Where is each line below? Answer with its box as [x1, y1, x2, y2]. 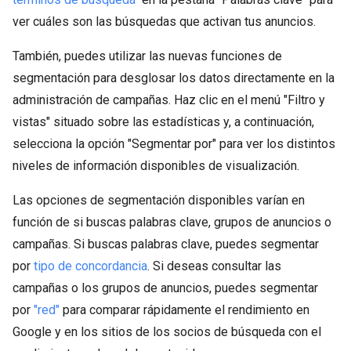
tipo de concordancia [34, 259, 147, 273]
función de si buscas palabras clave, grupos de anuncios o [13, 215, 331, 230]
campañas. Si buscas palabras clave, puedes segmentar [13, 237, 319, 251]
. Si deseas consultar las [147, 259, 281, 273]
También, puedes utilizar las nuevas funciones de [13, 49, 282, 63]
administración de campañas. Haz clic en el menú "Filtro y [13, 92, 325, 107]
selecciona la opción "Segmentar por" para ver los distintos [13, 136, 335, 151]
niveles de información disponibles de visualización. [13, 158, 299, 173]
